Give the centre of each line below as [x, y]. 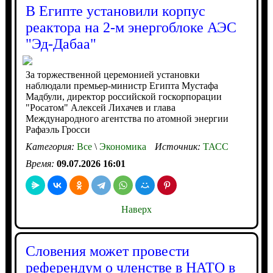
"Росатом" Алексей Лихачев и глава [100, 108]
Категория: [51, 147]
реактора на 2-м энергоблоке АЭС [131, 27]
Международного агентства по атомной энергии [127, 119]
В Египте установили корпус [115, 11]
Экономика [121, 147]
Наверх [136, 209]
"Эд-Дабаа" [61, 44]
